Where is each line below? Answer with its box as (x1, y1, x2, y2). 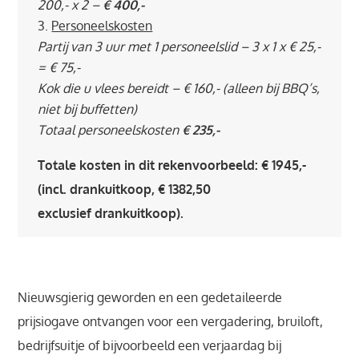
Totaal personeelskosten (38, 122, 183, 138)
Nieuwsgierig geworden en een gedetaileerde (18, 289, 283, 305)
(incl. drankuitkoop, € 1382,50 (38, 181, 212, 197)
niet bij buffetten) (38, 101, 138, 117)
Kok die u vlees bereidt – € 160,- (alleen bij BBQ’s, (38, 80, 321, 96)
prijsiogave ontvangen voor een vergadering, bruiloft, (18, 313, 324, 329)
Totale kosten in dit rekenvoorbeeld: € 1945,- (38, 157, 307, 173)
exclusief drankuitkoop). (38, 205, 184, 221)
